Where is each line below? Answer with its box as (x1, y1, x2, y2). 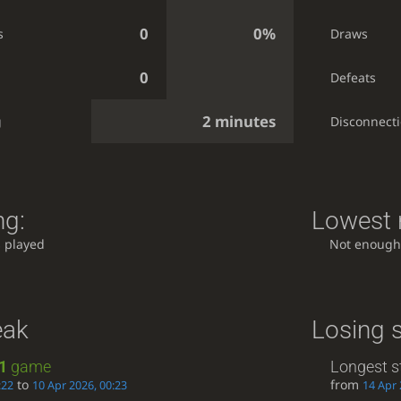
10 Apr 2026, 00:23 (31, 377, 127, 393)
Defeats (329, 68, 376, 86)
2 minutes (201, 110, 276, 132)
